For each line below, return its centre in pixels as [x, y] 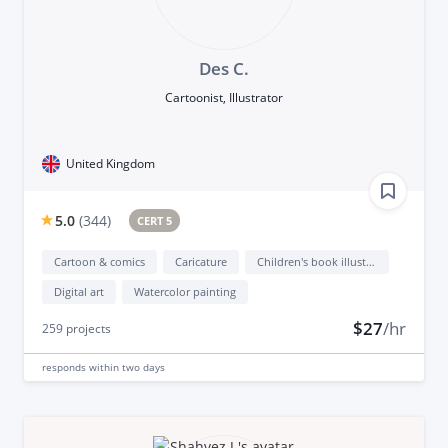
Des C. [223, 68]
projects [86, 328]
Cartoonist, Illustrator [223, 97]
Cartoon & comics [99, 261]
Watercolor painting [184, 291]
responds [65, 366]
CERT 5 [155, 220]
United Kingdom [110, 163]
